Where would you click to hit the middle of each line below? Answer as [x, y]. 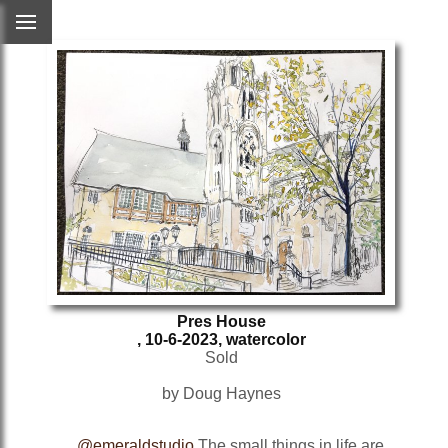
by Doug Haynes [221, 393]
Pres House [221, 321]
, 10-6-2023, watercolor [221, 339]
